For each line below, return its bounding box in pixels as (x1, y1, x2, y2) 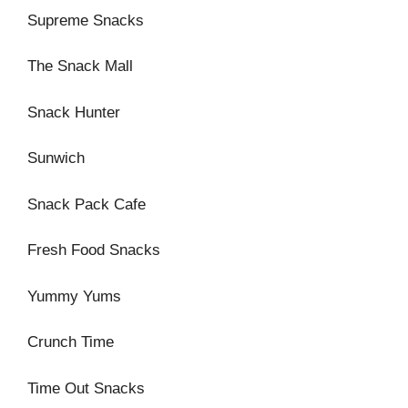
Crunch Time (27, 333, 114, 351)
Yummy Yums (27, 287, 121, 305)
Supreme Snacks (27, 11, 144, 29)
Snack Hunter (27, 103, 120, 121)
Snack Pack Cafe (27, 195, 146, 213)
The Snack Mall (27, 57, 133, 75)
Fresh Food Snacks (27, 241, 160, 259)
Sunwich (27, 149, 85, 167)
